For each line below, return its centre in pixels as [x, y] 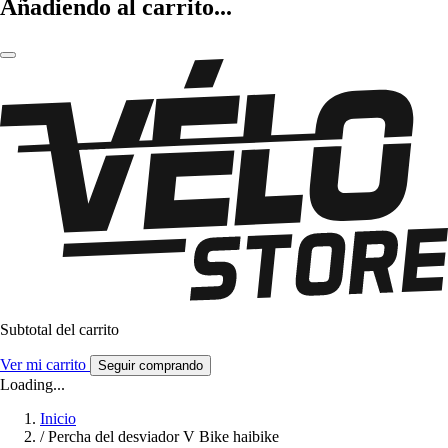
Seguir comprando [150, 366]
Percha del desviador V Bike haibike [163, 437]
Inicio [58, 419]
